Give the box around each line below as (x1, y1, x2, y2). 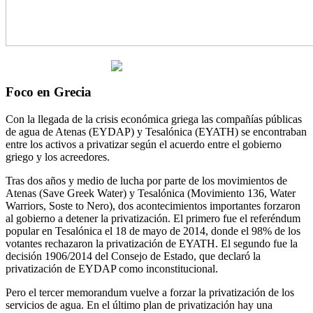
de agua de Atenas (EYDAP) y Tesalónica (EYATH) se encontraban (6, 125, 307, 138)
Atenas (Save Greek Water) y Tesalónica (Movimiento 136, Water (6, 187, 296, 199)
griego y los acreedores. (6, 150, 110, 163)
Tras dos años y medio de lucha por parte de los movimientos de (6, 174, 287, 187)
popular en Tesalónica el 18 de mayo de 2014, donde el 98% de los (6, 224, 300, 237)
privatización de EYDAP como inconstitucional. (6, 262, 218, 275)
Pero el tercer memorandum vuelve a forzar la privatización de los (6, 286, 294, 298)
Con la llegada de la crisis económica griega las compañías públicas (6, 112, 302, 125)
